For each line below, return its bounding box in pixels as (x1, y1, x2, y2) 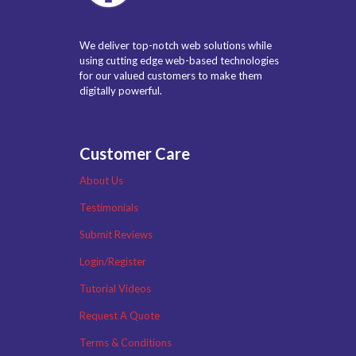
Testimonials (79, 200, 138, 214)
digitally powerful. (79, 83, 162, 97)
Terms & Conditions (79, 335, 172, 349)
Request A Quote (79, 308, 160, 322)
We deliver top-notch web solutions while (79, 38, 272, 52)
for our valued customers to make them (79, 68, 262, 82)
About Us (79, 173, 123, 187)
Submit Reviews (79, 227, 153, 241)
